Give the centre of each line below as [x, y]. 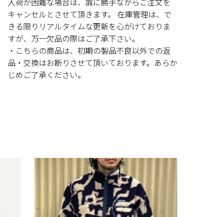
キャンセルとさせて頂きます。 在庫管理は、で [90, 14]
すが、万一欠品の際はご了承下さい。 [74, 38]
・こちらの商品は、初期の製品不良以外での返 [89, 50]
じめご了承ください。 [46, 75]
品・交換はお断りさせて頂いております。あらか [93, 62]
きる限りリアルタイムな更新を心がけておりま [89, 26]
